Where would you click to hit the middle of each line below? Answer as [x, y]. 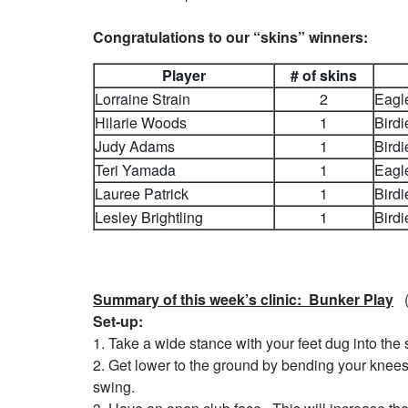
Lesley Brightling [149, 217]
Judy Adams [135, 146]
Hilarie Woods [141, 122]
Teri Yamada [135, 170]
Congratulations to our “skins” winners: [230, 37]
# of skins [324, 75]
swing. [114, 387]
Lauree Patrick [142, 194]
